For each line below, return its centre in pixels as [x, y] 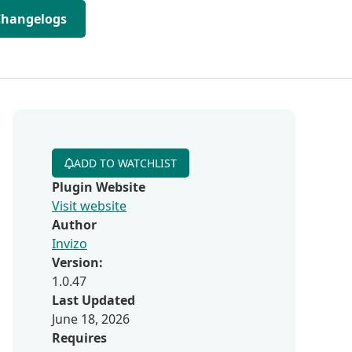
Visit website [89, 206]
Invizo [70, 244]
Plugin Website [99, 187]
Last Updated [93, 300]
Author [74, 225]
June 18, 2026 [91, 319]
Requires [79, 338]
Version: [77, 262]
